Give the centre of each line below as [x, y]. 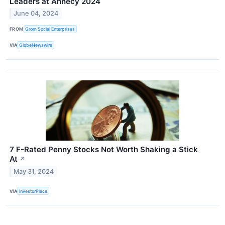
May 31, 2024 [34, 171]
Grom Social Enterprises [50, 29]
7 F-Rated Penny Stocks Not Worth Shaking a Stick [104, 149]
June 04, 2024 [36, 14]
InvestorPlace [33, 191]
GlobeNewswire [36, 45]
